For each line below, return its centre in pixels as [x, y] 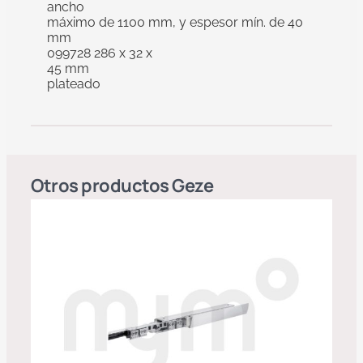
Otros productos [101, 185]
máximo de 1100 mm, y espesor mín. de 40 [175, 22]
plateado [74, 83]
